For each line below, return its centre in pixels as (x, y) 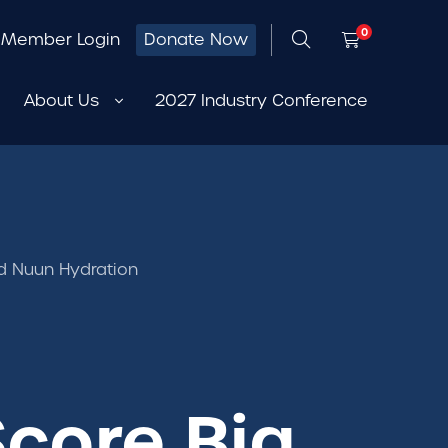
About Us (61, 100)
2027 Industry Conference (261, 100)
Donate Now (196, 39)
